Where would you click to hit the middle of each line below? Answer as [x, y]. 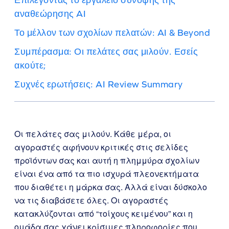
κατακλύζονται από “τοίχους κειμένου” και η [104, 213]
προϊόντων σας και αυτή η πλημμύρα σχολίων [107, 160]
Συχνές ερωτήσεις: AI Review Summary [99, 84]
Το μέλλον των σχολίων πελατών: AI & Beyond [112, 32]
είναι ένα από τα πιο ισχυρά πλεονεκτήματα [107, 174]
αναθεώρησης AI [50, 14]
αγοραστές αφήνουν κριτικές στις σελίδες [101, 147]
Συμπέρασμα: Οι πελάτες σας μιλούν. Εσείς [106, 51]
